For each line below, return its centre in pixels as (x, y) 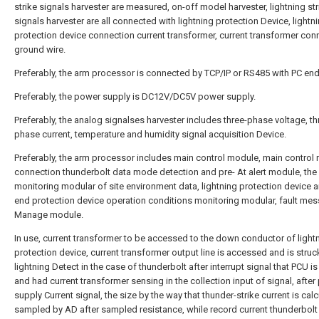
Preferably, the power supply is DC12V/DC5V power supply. (135, 96)
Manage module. (49, 215)
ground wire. (40, 49)
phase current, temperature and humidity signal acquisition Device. (150, 134)
